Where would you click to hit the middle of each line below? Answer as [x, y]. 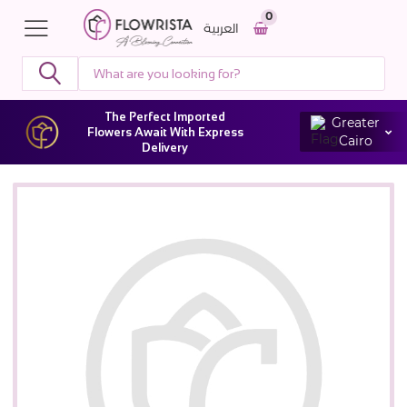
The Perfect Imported [165, 116]
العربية [221, 28]
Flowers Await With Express [165, 132]
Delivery [165, 147]
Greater [355, 123]
